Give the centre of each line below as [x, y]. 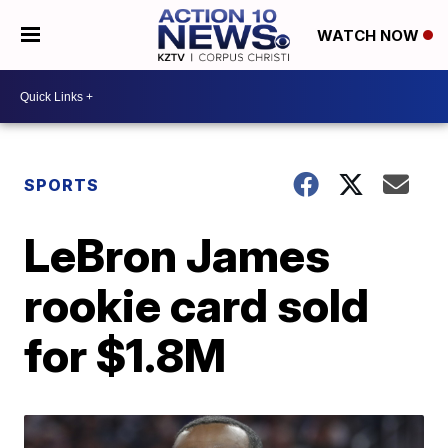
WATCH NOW [369, 36]
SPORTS [62, 185]
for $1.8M [125, 355]
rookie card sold [197, 305]
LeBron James [177, 255]
